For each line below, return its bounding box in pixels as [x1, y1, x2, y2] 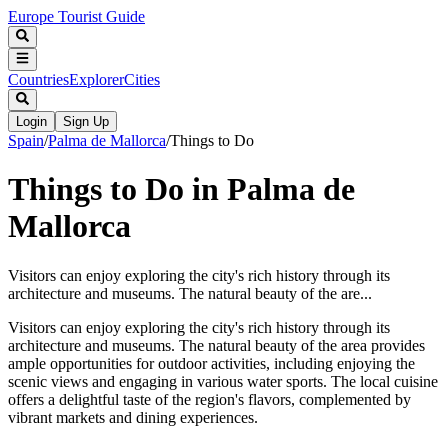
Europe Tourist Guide [8, 8, 145, 25]
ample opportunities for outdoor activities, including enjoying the [8, 354, 415, 372]
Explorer [69, 70, 124, 88]
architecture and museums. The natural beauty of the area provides [8, 336, 425, 354]
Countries [8, 70, 69, 88]
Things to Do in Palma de [8, 171, 355, 208]
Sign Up [63, 113, 109, 129]
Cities [124, 70, 160, 88]
